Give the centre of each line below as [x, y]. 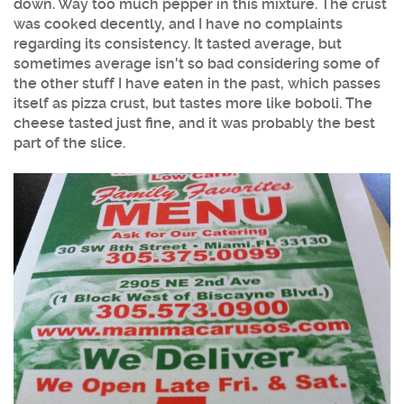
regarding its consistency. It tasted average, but [178, 44]
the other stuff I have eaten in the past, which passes [197, 84]
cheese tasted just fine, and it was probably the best [194, 124]
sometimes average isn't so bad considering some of [197, 64]
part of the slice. [69, 143]
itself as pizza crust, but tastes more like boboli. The [193, 104]
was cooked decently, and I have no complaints [178, 24]
